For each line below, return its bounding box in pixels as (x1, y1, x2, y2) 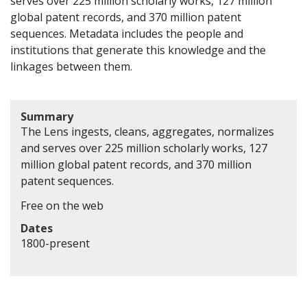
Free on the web (21, 198, 103, 214)
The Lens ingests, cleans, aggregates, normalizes (21, 124, 274, 140)
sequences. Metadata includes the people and (10, 25, 243, 41)
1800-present (21, 236, 90, 251)
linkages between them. (10, 58, 132, 74)
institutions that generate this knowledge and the (10, 42, 266, 58)
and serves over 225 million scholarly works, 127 (21, 140, 267, 156)
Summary (21, 109, 73, 125)
